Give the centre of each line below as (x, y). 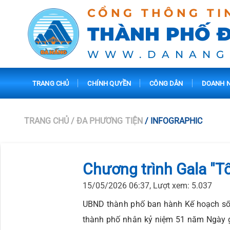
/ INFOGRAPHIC (173, 121)
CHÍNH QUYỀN (109, 83)
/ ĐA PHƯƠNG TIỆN (107, 121)
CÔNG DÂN (166, 83)
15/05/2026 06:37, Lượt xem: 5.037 (147, 186)
